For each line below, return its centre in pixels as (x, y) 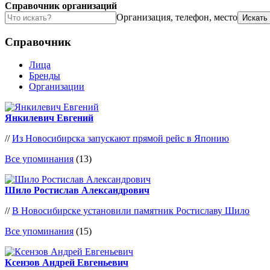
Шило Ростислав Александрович (77, 190)
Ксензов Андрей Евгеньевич (67, 263)
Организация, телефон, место (177, 17)
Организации (57, 87)
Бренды (45, 76)
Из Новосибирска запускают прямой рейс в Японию (121, 139)
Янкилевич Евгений (49, 118)
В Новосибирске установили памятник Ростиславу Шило (131, 211)
